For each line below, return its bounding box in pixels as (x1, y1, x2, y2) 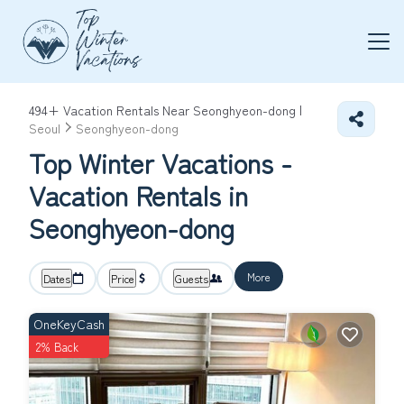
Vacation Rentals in (29, 175, 248, 215)
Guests (175, 271, 208, 286)
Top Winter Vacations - (29, 142, 292, 182)
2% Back (36, 338, 78, 355)
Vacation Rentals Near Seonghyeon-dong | (60, 101, 302, 119)
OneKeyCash (33, 315, 105, 333)
